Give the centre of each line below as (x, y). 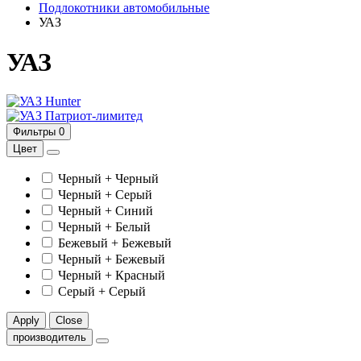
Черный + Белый (104, 226)
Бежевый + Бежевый (115, 243)
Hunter (63, 101)
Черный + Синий (106, 210)
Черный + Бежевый (112, 259)
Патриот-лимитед (94, 115)
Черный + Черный (108, 178)
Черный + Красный (112, 275)
